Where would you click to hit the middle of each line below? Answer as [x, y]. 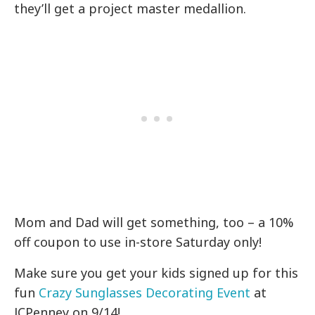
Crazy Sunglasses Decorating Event [145, 293]
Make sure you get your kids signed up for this [156, 273]
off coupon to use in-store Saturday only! [138, 242]
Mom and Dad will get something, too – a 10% [154, 223]
